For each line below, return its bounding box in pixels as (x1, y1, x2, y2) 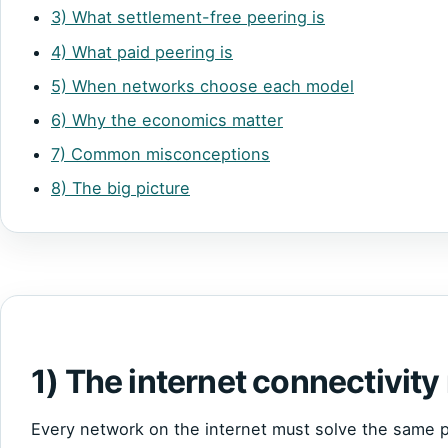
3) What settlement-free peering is (51, 7, 325, 28)
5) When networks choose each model (51, 75, 354, 96)
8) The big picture (51, 178, 190, 199)
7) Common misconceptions (51, 144, 270, 165)
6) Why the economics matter (51, 109, 283, 130)
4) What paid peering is (51, 41, 233, 62)
